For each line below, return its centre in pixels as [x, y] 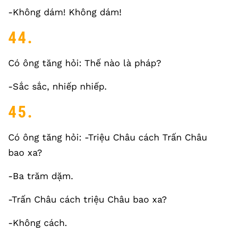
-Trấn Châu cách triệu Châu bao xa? [88, 199]
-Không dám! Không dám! [65, 12]
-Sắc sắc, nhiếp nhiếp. [58, 86]
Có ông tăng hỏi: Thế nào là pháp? [85, 63]
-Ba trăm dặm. [41, 176]
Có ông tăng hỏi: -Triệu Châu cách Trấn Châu [108, 137]
